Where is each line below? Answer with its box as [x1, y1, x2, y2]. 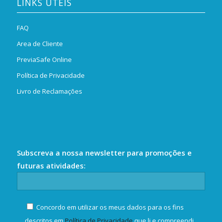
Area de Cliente [16, 39, 63, 49]
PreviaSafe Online [16, 55, 72, 64]
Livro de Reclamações [16, 87, 82, 96]
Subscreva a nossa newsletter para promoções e [16, 147, 192, 158]
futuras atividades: [16, 160, 86, 170]
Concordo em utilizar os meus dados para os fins [36, 202, 184, 212]
